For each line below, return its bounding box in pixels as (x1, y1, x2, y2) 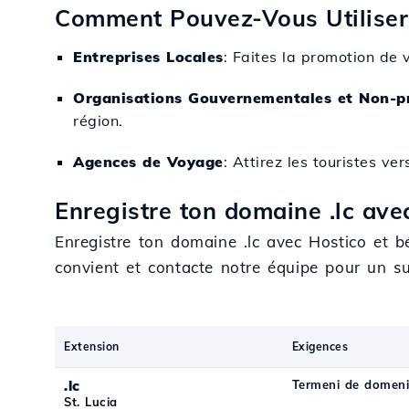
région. (73, 111, 123, 130)
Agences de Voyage (73, 152, 224, 171)
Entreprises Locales (73, 47, 224, 66)
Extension (64, 340, 120, 353)
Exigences (291, 340, 349, 353)
